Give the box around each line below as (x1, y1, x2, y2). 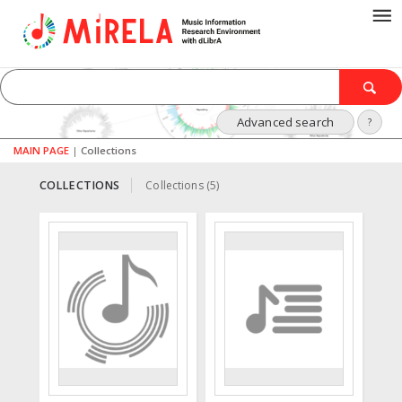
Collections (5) (145, 178, 220, 193)
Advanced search (236, 114, 334, 130)
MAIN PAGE (13, 144, 69, 157)
